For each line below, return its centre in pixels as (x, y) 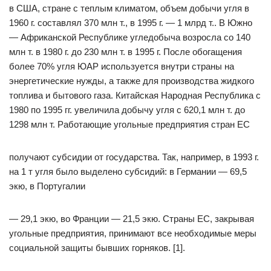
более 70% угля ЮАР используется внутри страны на (122, 66)
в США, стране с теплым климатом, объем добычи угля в (129, 8)
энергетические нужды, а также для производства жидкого (132, 81)
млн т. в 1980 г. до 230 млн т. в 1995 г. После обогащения (126, 52)
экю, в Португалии (47, 186)
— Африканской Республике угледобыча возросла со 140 (130, 37)
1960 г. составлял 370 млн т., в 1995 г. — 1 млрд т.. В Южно (131, 23)
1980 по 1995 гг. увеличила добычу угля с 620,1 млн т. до (127, 110)
